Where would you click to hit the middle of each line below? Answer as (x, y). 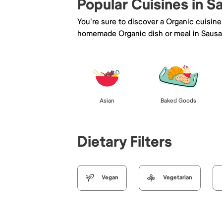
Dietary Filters (125, 142)
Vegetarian (178, 177)
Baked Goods (178, 101)
